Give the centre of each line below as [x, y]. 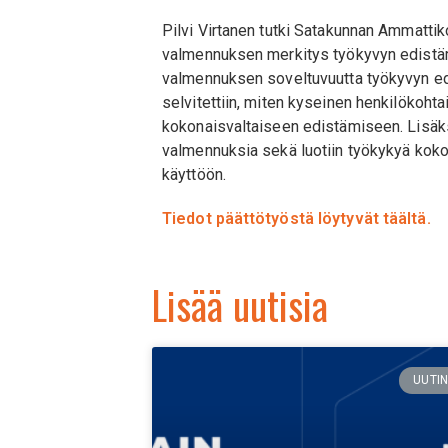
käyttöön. [194, 175]
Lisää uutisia [240, 304]
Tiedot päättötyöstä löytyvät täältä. [296, 219]
